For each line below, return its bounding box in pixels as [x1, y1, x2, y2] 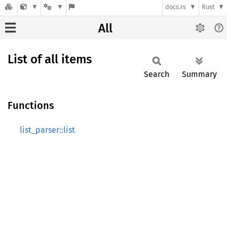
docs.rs [165, 3, 186, 11]
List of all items [8, 52, 92, 66]
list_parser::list [20, 125, 75, 135]
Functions [8, 99, 54, 111]
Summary [182, 69, 217, 79]
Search [144, 69, 169, 79]
